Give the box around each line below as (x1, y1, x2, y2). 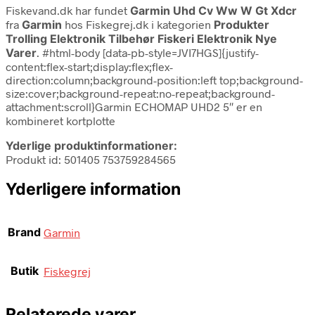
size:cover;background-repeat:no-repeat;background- (6, 86, 275, 100)
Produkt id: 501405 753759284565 (6, 152, 176, 166)
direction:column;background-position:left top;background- (6, 72, 303, 86)
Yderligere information (6, 179, 181, 199)
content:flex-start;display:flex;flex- (6, 59, 173, 73)
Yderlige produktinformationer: (6, 138, 177, 153)
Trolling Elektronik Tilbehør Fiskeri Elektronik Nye (6, 31, 277, 46)
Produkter (214, 17, 269, 32)
